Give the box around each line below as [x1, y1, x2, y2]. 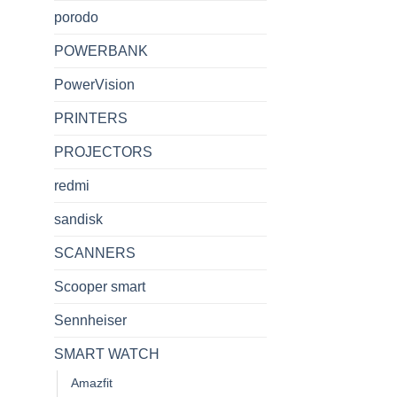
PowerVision [54, 76, 135, 92]
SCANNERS [54, 245, 136, 261]
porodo [54, 9, 98, 25]
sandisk [54, 211, 103, 227]
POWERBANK [54, 43, 148, 58]
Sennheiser [54, 312, 127, 328]
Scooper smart [54, 278, 145, 294]
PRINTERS [54, 110, 128, 126]
